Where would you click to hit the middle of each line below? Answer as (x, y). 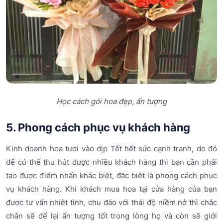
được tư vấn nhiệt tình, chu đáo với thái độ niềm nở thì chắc (111, 202)
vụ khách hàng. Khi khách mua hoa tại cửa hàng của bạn (111, 189)
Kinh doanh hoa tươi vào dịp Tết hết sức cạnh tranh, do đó (111, 148)
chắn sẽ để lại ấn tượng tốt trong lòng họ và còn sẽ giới (111, 216)
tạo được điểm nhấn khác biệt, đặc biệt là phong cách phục (111, 175)
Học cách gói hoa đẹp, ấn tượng (111, 102)
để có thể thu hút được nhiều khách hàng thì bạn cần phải (111, 162)
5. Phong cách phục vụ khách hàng (98, 128)
